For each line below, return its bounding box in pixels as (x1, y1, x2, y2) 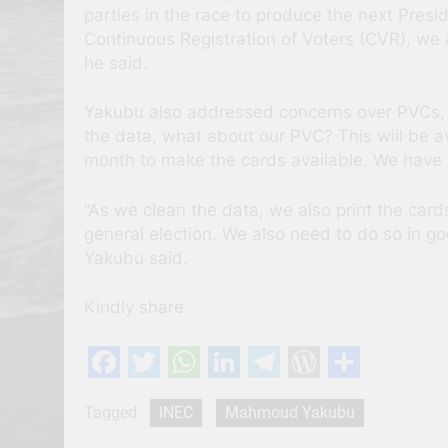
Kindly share (84, 297, 184, 318)
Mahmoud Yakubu (225, 403, 355, 423)
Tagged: (84, 403, 145, 423)
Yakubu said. (84, 247, 188, 268)
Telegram (248, 374, 390, 414)
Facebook (88, 374, 237, 414)
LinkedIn (208, 374, 335, 414)
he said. (84, 52, 148, 73)
